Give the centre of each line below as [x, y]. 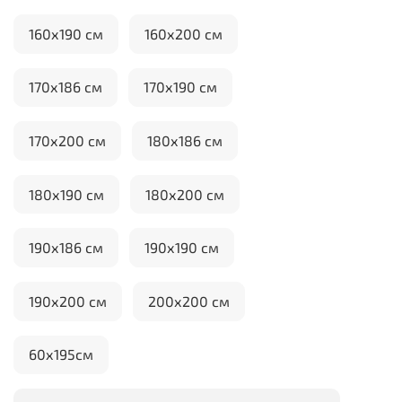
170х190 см [180, 87]
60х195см [61, 354]
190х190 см [182, 248]
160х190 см [66, 33]
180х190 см [66, 194]
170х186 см [66, 87]
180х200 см [185, 194]
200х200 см [189, 301]
